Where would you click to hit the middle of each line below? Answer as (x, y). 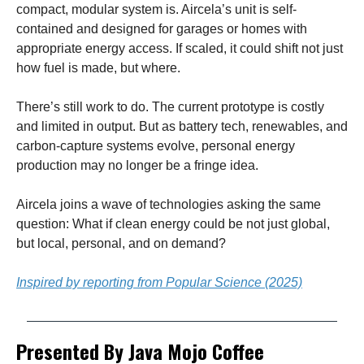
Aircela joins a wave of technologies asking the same (169, 204)
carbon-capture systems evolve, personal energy (156, 146)
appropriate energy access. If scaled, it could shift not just (180, 48)
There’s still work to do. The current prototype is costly (170, 107)
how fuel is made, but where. (98, 68)
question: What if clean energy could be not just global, (173, 224)
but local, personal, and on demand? (121, 243)
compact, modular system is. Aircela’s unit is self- (156, 9)
